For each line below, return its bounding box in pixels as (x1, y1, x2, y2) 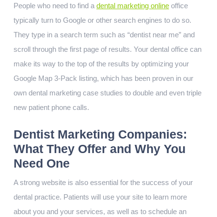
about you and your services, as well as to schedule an (14, 207, 186, 216)
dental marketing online (96, 1, 169, 10)
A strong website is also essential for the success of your (14, 178, 193, 186)
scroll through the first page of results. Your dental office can (14, 45, 201, 53)
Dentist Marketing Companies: (14, 127, 187, 141)
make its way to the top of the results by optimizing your (14, 60, 189, 68)
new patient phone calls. (14, 103, 89, 111)
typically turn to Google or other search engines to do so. (14, 16, 191, 24)
